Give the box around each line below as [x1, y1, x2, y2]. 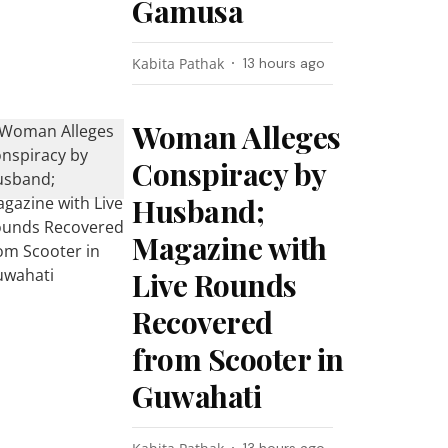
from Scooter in [132, 339, 344, 379]
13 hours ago [243, 54, 326, 72]
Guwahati [132, 376, 262, 416]
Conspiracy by [132, 154, 326, 194]
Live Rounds [132, 265, 297, 305]
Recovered [132, 302, 273, 342]
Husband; [132, 191, 265, 231]
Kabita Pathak [132, 54, 225, 73]
